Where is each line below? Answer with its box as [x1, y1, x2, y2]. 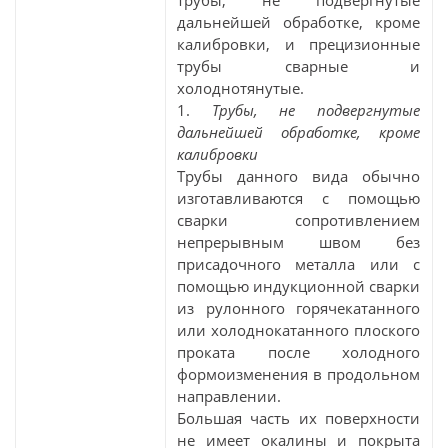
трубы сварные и [177, 56, 420, 76]
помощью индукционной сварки [177, 276, 420, 296]
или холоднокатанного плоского [177, 320, 420, 340]
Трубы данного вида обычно [177, 166, 420, 186]
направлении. [177, 386, 281, 406]
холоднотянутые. [177, 78, 304, 98]
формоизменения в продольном [177, 364, 420, 384]
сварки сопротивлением [177, 210, 420, 230]
